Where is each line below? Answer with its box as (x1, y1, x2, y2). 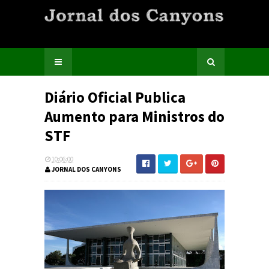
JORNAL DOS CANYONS (50, 165, 121, 174)
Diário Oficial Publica (44, 88, 186, 107)
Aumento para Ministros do (44, 107, 225, 126)
